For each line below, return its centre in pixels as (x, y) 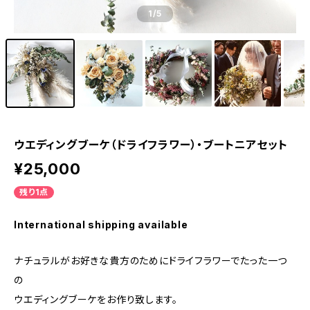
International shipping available (101, 225)
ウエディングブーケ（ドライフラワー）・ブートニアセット (151, 145)
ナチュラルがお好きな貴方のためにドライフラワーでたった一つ (151, 261)
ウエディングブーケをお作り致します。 (96, 299)
